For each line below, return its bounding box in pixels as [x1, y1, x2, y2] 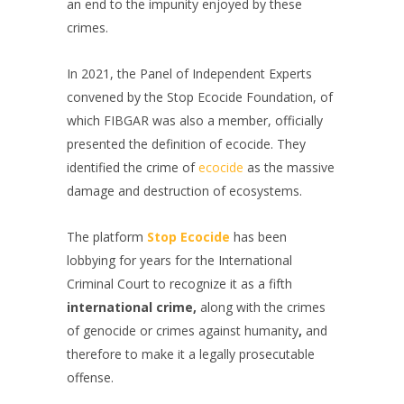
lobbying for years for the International [67, 252, 292, 269]
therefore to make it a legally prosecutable [67, 345, 315, 363]
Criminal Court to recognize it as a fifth [67, 275, 292, 292]
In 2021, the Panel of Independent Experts [67, 65, 312, 82]
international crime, [67, 298, 200, 316]
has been [234, 228, 287, 245]
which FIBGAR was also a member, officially [67, 112, 323, 129]
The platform [67, 228, 147, 245]
